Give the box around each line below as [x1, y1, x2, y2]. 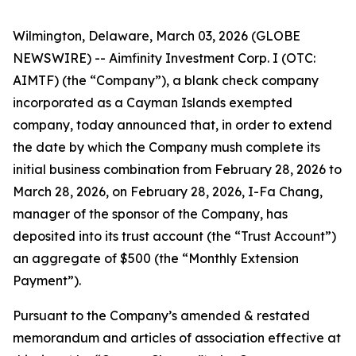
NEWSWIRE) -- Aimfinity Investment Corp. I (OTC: [13, 50, 315, 66]
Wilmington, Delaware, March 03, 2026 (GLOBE [13, 28, 300, 44]
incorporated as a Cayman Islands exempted [13, 95, 292, 110]
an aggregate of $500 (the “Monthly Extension [13, 250, 299, 266]
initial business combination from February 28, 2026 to [13, 161, 342, 177]
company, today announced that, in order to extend [13, 117, 332, 133]
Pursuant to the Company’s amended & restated [13, 308, 310, 323]
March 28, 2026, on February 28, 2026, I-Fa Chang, [13, 184, 323, 199]
